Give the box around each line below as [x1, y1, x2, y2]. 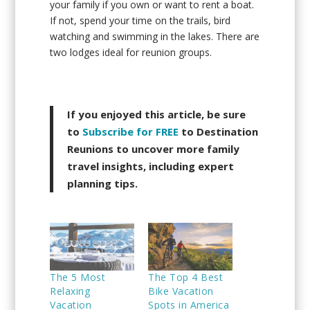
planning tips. [67, 176, 138, 190]
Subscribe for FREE [82, 124, 179, 138]
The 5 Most [50, 271, 106, 284]
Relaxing [50, 284, 91, 298]
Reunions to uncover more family [67, 141, 240, 156]
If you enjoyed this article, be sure [67, 107, 246, 121]
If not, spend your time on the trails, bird [50, 14, 231, 28]
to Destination [179, 124, 259, 138]
